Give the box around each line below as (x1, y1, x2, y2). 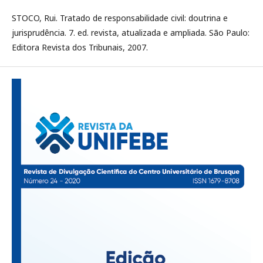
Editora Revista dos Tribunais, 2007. (12, 42, 148, 53)
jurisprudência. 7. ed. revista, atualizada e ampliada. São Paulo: (12, 27, 249, 38)
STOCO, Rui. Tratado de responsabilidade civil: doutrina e (12, 12, 228, 23)
